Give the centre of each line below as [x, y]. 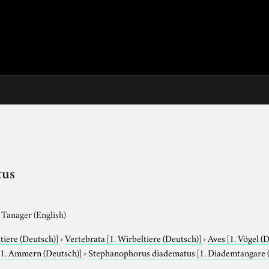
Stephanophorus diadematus [143, 252]
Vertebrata [86, 237]
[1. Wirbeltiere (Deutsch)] [154, 237]
